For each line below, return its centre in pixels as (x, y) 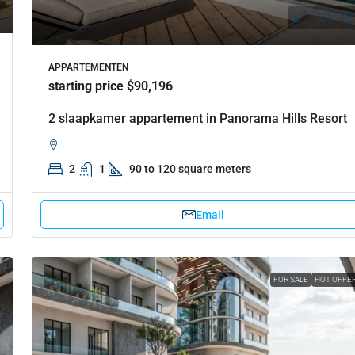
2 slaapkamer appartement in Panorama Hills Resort (197, 118)
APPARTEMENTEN (88, 67)
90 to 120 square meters (190, 168)
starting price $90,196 (110, 86)
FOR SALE (291, 279)
